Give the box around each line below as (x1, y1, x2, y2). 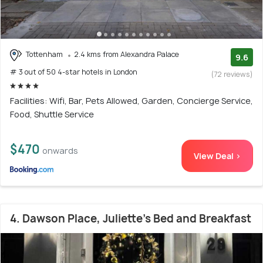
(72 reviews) (211, 69, 253, 80)
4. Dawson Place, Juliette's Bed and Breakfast (10, 211, 251, 226)
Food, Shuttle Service (10, 108, 94, 120)
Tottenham (24, 49, 65, 60)
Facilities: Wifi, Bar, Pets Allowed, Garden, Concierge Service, (10, 95, 253, 106)
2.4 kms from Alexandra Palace (74, 49, 179, 60)
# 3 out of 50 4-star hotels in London (10, 66, 137, 77)
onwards (42, 144, 78, 156)
